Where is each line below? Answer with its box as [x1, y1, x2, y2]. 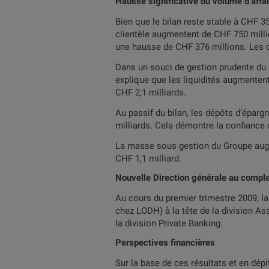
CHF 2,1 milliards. [115, 87, 186, 98]
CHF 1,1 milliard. [115, 153, 181, 164]
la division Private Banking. [115, 218, 223, 229]
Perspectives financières [115, 237, 215, 248]
